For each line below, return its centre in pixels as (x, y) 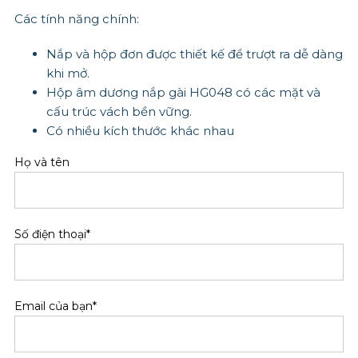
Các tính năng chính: (76, 18)
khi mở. (68, 73)
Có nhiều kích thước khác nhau (140, 130)
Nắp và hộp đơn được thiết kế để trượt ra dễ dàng (194, 54)
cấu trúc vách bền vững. (119, 111)
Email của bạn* (55, 306)
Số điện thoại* (52, 234)
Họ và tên (42, 162)
